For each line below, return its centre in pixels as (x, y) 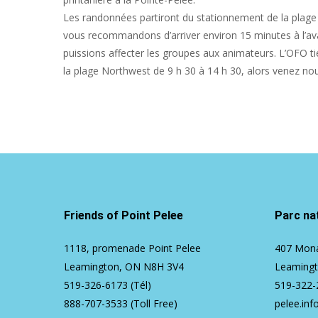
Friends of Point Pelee (124, 216)
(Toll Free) (153, 304)
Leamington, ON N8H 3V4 (124, 267)
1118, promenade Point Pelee (132, 248)
